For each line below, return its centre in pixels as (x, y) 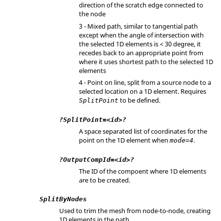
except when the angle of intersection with (141, 35)
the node (92, 14)
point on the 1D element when (124, 140)
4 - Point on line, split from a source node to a (145, 82)
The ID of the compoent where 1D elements (143, 171)
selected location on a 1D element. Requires (143, 91)
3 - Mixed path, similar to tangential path (138, 26)
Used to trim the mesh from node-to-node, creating (135, 211)
